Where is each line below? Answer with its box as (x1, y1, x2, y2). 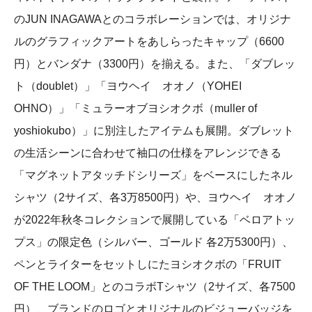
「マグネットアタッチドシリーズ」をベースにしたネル (14, 169, 292, 182)
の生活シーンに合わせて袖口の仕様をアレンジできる (14, 147, 281, 159)
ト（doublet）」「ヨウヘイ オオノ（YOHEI (14, 80, 242, 93)
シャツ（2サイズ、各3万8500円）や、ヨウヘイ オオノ (14, 192, 297, 204)
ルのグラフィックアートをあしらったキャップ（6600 (14, 36, 284, 48)
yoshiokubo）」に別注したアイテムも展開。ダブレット (14, 125, 294, 137)
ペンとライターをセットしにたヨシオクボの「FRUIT (14, 258, 281, 271)
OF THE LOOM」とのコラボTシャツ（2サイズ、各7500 (14, 281, 295, 293)
